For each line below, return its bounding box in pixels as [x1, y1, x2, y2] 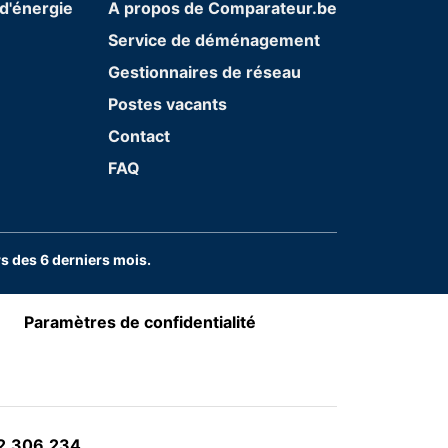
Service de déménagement [107, 29, 320, 50]
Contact [107, 125, 170, 146]
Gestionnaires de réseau [107, 61, 301, 82]
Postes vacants [107, 93, 227, 114]
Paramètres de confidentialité [24, 311, 256, 332]
